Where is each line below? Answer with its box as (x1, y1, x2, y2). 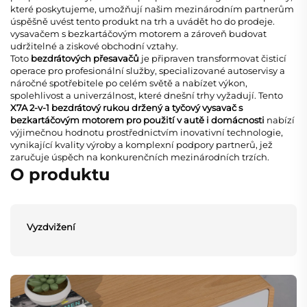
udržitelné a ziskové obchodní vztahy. (10, 40, 178, 51)
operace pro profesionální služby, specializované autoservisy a (10, 64, 285, 76)
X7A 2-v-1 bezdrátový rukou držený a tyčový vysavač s (10, 101, 243, 113)
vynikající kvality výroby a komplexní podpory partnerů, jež (10, 138, 273, 150)
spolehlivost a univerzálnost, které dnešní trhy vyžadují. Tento (10, 89, 283, 101)
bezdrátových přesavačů (31, 52, 141, 64)
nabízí (267, 114, 295, 125)
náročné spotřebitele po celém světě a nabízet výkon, (10, 77, 247, 88)
